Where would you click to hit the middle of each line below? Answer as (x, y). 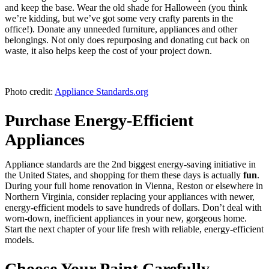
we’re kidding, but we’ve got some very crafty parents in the (119, 18)
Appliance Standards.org (101, 91)
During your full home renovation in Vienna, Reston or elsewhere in (134, 186)
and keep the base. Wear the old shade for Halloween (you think (126, 7)
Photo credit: (30, 91)
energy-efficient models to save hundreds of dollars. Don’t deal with (133, 207)
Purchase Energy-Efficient (99, 120)
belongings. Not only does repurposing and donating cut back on (127, 40)
